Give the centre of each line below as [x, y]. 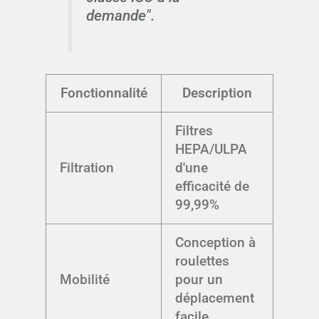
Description [217, 93]
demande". [120, 15]
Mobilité [85, 280]
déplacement [215, 298]
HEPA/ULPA [211, 150]
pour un [199, 280]
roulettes [203, 261]
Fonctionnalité [104, 93]
